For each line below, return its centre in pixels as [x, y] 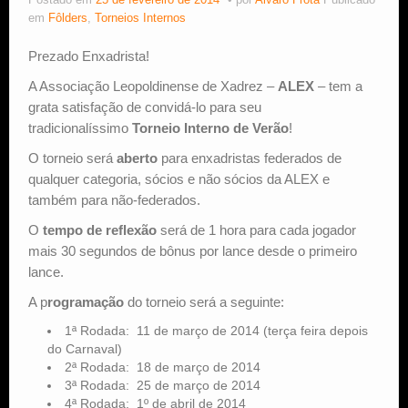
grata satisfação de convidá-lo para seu [145, 107]
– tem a [338, 87]
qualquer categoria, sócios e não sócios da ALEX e [179, 179]
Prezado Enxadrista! [89, 56]
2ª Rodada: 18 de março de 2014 [163, 367]
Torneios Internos [140, 19]
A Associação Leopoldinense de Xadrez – [153, 87]
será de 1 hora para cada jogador [256, 230]
